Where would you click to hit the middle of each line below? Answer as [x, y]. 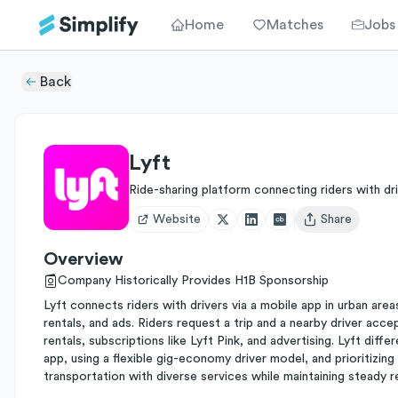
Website [177, 219]
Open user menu [348, 227]
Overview [84, 259]
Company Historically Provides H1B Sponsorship [193, 281]
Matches [295, 25]
